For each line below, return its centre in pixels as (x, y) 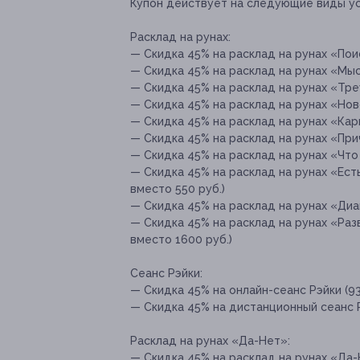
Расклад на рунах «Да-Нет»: (210, 341)
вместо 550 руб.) (178, 189)
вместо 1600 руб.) (181, 240)
